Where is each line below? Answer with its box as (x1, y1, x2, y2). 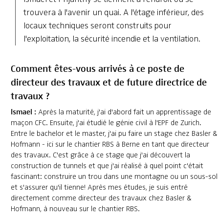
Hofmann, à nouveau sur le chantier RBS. (10, 204, 140, 214)
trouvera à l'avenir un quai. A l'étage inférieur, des (23, 7, 204, 18)
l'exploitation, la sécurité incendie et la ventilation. (23, 33, 200, 44)
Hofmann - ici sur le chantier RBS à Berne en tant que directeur (10, 139, 209, 150)
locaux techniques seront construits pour (23, 20, 172, 31)
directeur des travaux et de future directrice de (10, 74, 207, 89)
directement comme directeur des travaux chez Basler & (10, 193, 191, 203)
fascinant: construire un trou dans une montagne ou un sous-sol (10, 172, 218, 182)
